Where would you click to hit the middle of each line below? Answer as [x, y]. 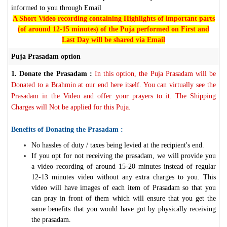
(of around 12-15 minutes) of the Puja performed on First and [113, 29]
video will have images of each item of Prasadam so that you [124, 187]
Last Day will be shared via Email [113, 40]
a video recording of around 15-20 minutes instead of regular [124, 166]
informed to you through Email [56, 8]
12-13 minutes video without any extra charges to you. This [124, 177]
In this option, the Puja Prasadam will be [155, 73]
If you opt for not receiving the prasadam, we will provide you [124, 156]
